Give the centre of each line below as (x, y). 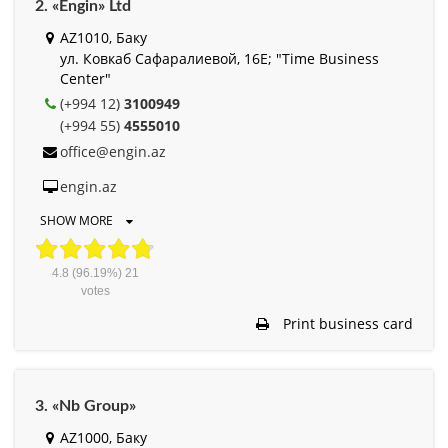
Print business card (346, 323)
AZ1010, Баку (103, 37)
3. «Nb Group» (85, 405)
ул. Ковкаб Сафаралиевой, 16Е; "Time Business (219, 58)
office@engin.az (113, 151)
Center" (85, 78)
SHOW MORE (78, 220)
